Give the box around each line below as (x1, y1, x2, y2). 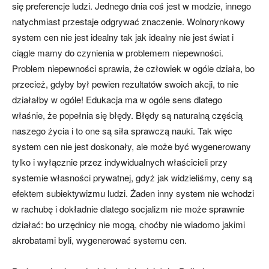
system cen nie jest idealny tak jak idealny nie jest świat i (12, 31, 234, 44)
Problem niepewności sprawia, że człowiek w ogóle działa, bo (12, 62, 255, 75)
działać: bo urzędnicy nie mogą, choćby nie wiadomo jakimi (12, 218, 245, 231)
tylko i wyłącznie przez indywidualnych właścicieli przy (12, 156, 228, 169)
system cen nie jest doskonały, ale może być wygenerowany (12, 140, 251, 153)
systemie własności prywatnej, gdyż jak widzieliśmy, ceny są (12, 171, 252, 184)
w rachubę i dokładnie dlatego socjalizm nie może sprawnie (12, 202, 244, 216)
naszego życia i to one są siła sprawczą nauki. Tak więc (12, 124, 232, 138)
